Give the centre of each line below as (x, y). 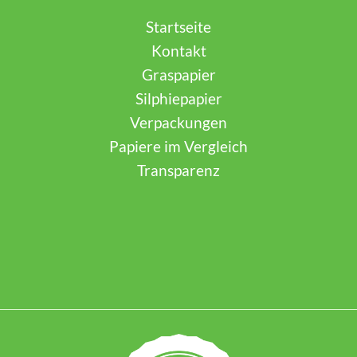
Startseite (178, 26)
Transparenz (178, 170)
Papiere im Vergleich (178, 146)
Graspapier (178, 74)
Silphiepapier (178, 98)
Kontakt (178, 50)
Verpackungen (178, 122)
